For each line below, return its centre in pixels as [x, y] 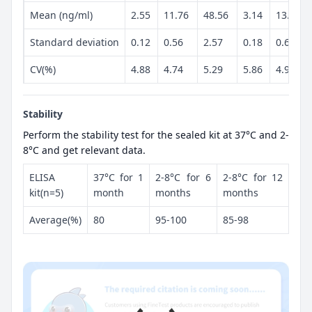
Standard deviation [75, 42]
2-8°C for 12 [253, 178]
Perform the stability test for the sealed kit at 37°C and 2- [156, 135]
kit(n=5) [46, 193]
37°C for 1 [118, 178]
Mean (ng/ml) [61, 15]
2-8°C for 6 [183, 178]
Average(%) [55, 220]
